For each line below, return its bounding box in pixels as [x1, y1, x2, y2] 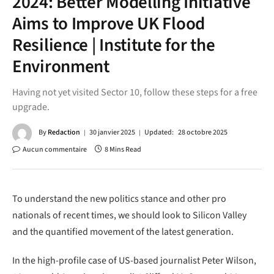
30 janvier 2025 [89, 127, 135, 138]
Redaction [48, 127, 80, 138]
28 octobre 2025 [178, 127, 228, 138]
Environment [12, 53, 109, 80]
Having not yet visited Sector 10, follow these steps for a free [12, 85, 257, 99]
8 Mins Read [105, 144, 141, 155]
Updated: [144, 127, 174, 138]
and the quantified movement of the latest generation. [12, 224, 234, 239]
